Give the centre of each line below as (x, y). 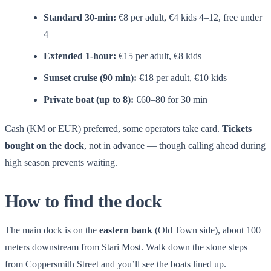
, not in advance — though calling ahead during (175, 145)
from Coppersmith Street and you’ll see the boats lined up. (116, 264)
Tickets (237, 128)
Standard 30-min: (80, 17)
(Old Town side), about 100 (207, 230)
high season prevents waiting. (61, 162)
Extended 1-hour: (80, 56)
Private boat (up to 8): (89, 99)
